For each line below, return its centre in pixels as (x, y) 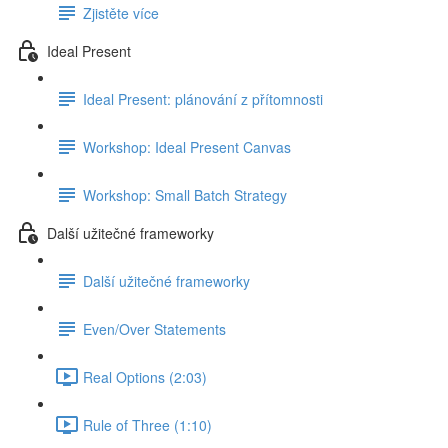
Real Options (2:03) (145, 376)
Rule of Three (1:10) (147, 424)
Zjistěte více (121, 12)
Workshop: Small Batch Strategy (185, 194)
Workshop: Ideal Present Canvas (187, 146)
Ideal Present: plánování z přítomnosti (203, 98)
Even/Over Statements (154, 328)
